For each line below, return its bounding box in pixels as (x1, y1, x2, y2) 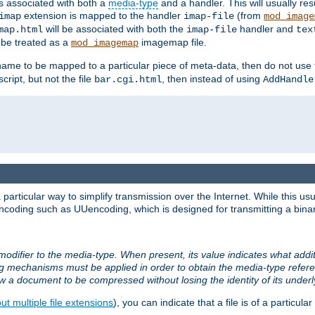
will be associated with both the (43, 22, 186, 34)
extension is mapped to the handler (21, 9, 184, 21)
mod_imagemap (71, 37, 139, 49)
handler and (237, 22, 296, 34)
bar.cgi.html (94, 73, 162, 85)
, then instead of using (162, 72, 263, 84)
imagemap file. (139, 36, 207, 48)
